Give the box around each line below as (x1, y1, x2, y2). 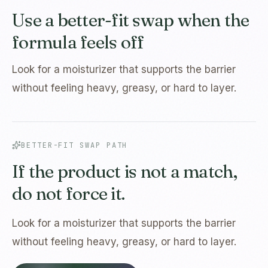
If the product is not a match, (12, 160, 237, 183)
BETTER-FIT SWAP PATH (21, 140, 128, 150)
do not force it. (12, 182, 124, 205)
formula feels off (12, 31, 144, 54)
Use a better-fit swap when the (12, 9, 249, 32)
